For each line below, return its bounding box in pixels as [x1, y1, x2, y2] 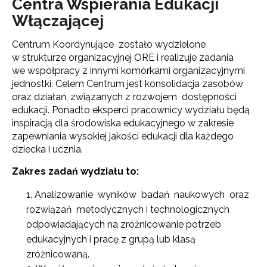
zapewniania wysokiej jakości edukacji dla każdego [12, 131, 234, 142]
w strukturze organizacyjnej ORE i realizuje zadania [12, 52, 234, 64]
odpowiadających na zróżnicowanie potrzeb [26, 219, 221, 231]
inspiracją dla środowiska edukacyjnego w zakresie [12, 117, 234, 129]
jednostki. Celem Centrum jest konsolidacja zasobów [12, 78, 243, 90]
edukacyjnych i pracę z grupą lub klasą [26, 234, 195, 246]
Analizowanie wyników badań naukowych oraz [35, 189, 252, 201]
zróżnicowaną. [26, 249, 89, 260]
